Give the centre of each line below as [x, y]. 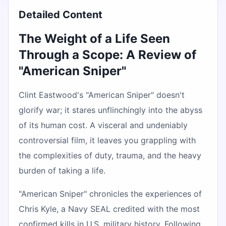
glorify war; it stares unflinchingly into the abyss [110, 110]
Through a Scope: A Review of [107, 54]
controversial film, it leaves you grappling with [107, 140]
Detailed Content [61, 14]
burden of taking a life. [62, 170]
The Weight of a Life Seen [94, 38]
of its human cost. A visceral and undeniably [103, 125]
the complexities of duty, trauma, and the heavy [110, 155]
